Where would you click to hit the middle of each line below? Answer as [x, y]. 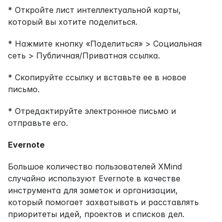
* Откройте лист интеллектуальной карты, [94, 10]
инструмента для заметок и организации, [93, 190]
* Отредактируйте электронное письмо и [92, 111]
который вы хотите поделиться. [73, 22]
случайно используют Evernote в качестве [94, 178]
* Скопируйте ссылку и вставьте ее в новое [97, 77]
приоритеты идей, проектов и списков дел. [96, 214]
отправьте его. [38, 123]
